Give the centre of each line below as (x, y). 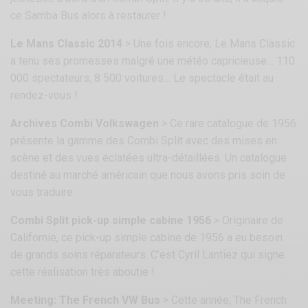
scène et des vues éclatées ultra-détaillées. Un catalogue (149, 158)
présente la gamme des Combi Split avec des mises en (144, 141)
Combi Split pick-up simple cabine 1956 (111, 221)
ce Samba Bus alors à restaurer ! (89, 16)
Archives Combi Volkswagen (85, 124)
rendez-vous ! (44, 96)
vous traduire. (43, 192)
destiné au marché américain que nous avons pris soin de (148, 175)
